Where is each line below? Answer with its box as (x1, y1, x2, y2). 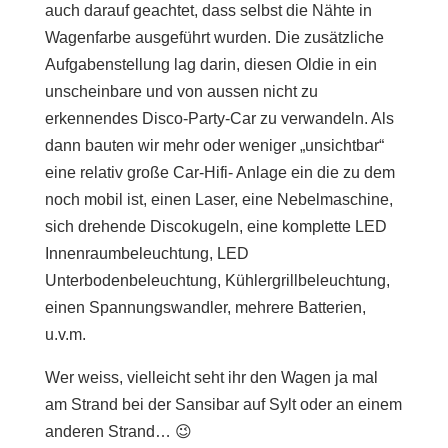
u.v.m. (44, 326, 86, 343)
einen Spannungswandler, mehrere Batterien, (44, 299, 366, 316)
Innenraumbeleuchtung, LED (44, 245, 249, 262)
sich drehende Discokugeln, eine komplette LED (44, 218, 387, 235)
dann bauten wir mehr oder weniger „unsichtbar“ (44, 137, 384, 154)
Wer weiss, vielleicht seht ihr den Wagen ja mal (44, 369, 378, 386)
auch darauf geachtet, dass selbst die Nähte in (44, 2, 372, 19)
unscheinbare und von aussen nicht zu (44, 83, 318, 100)
